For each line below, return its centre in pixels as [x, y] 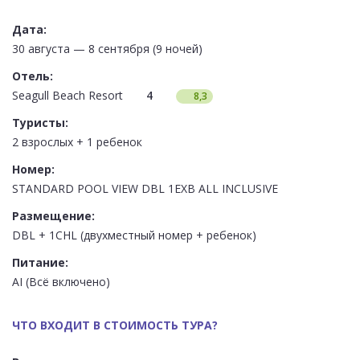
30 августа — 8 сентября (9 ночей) [107, 49]
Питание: [40, 262]
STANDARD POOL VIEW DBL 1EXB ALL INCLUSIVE [145, 188]
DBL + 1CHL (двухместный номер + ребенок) [134, 235]
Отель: [33, 76]
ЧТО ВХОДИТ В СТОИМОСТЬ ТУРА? [115, 325]
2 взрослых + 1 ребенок [77, 142]
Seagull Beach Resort [67, 95]
